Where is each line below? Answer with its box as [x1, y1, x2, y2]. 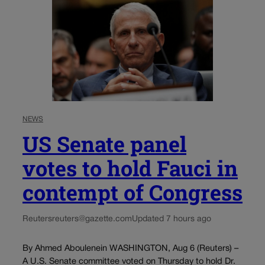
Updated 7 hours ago [132, 215, 211, 223]
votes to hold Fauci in [22, 154, 238, 182]
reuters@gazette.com [52, 215, 132, 223]
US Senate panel [22, 130, 186, 158]
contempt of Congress [22, 178, 243, 206]
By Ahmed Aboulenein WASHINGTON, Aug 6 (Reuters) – [22, 244, 238, 253]
